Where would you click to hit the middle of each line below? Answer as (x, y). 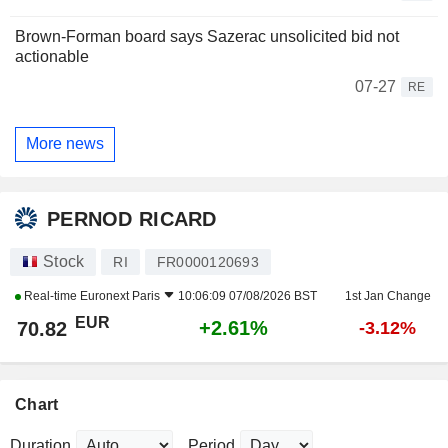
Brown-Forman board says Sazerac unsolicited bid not (207, 36)
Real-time (50, 295)
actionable (52, 56)
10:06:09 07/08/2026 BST (247, 295)
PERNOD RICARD (132, 219)
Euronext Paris (120, 295)
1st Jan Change (387, 295)
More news (65, 144)
